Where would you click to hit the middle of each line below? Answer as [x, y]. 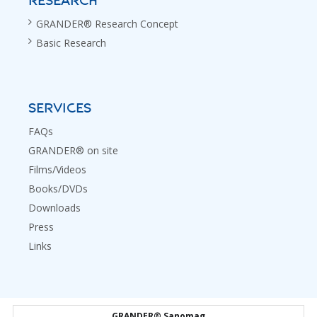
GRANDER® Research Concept [107, 23]
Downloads [54, 207]
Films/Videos [57, 169]
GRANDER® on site [73, 150]
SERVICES [60, 108]
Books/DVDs [58, 188]
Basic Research [71, 42]
